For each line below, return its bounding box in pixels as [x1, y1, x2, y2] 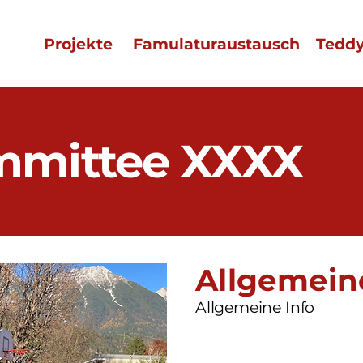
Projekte [43, 34, 113, 53]
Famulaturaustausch [133, 34, 300, 53]
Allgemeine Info [195, 298, 315, 317]
